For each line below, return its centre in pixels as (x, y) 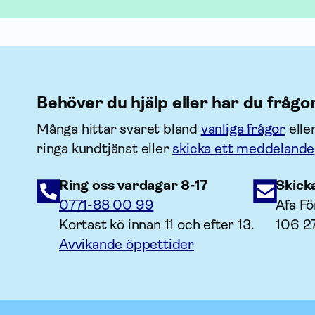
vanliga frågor (243, 129)
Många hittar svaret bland (119, 129)
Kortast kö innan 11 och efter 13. (156, 225)
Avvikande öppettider (127, 244)
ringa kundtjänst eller (105, 149)
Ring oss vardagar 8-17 (134, 185)
